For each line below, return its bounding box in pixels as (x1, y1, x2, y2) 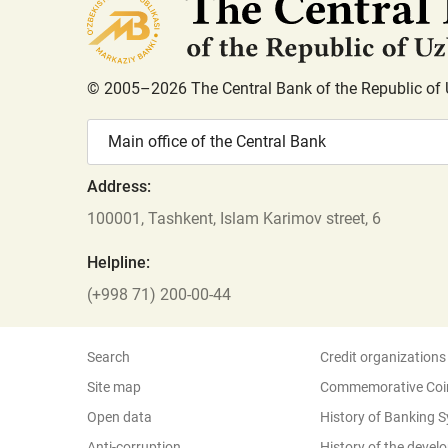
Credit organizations (320, 349, 446, 365)
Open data (87, 409, 152, 425)
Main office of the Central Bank (108, 132, 326, 151)
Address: (87, 177, 151, 196)
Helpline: (87, 253, 150, 272)
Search (87, 349, 130, 365)
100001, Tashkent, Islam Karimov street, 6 (87, 209, 381, 228)
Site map (87, 379, 141, 395)
